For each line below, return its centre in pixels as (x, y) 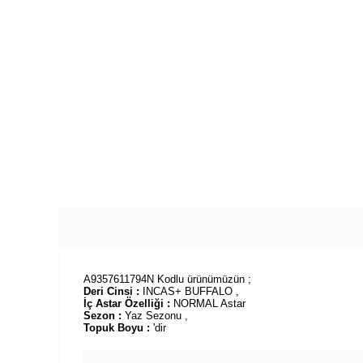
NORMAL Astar (209, 303)
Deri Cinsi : (111, 291)
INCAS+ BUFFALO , (189, 291)
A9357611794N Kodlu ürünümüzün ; (167, 279)
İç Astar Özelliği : (128, 303)
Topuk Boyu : (118, 328)
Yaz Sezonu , (156, 316)
